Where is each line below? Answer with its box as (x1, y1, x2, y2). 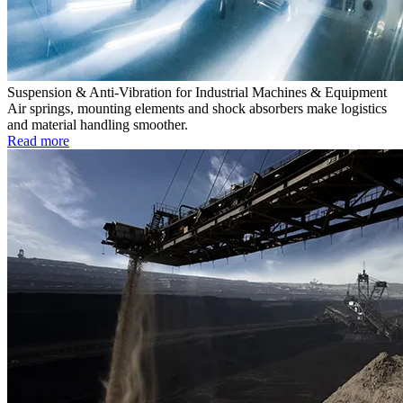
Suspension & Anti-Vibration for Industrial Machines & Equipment (7, 85, 387, 101)
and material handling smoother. (7, 117, 188, 133)
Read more (7, 133, 69, 149)
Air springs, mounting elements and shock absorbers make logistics (7, 101, 387, 117)
